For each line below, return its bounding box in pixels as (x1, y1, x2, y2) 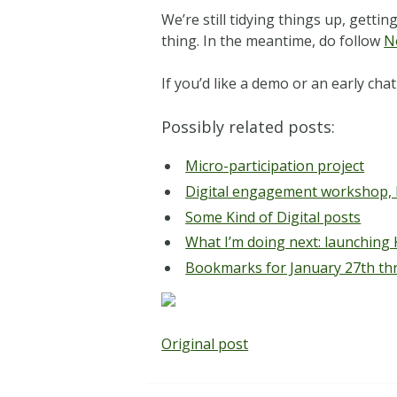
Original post (161, 334, 249, 354)
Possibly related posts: (161, 115, 336, 137)
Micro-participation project (185, 155, 365, 175)
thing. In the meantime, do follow (161, 30, 385, 51)
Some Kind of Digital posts (185, 206, 362, 227)
